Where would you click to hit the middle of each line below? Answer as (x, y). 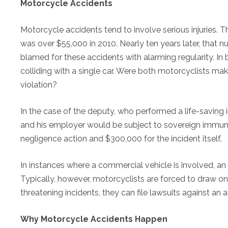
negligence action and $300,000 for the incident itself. (121, 139)
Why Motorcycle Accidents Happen (94, 219)
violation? (39, 85)
